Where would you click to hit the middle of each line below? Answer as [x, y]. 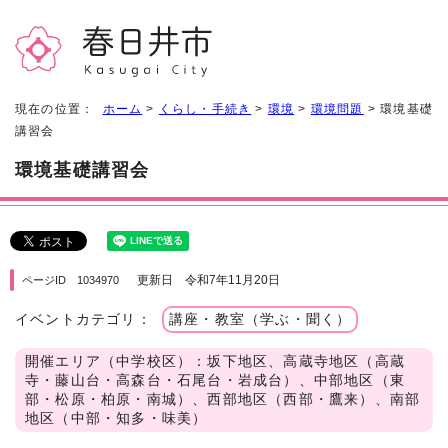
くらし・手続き [205, 108]
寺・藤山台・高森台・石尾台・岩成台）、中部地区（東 [215, 380]
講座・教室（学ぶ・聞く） [260, 319]
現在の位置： [59, 108]
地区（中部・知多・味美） [116, 418]
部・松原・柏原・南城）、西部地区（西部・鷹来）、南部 [223, 399]
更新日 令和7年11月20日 [208, 279]
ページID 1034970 [70, 279]
